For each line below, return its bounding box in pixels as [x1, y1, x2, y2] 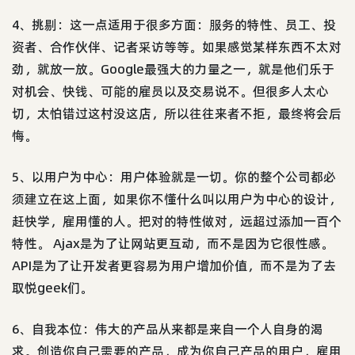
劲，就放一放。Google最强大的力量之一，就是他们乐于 [12, 59, 334, 78]
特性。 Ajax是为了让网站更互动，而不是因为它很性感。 [12, 234, 334, 252]
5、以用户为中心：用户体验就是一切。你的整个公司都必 [12, 167, 336, 185]
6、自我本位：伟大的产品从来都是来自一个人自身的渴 [12, 319, 323, 338]
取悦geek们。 [12, 278, 93, 296]
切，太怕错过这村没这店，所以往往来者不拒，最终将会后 [12, 104, 342, 122]
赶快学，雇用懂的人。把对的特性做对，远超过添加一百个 [12, 212, 342, 230]
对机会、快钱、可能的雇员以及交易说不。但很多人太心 [12, 82, 329, 100]
